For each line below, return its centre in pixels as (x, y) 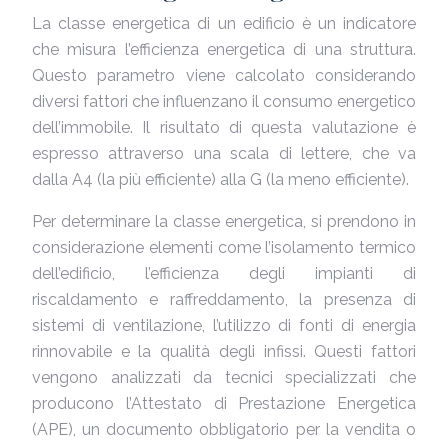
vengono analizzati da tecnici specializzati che (224, 377)
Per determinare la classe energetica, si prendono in (224, 221)
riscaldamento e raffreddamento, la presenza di (224, 299)
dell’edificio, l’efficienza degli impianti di (224, 273)
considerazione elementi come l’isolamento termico (224, 247)
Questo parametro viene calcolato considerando (224, 75)
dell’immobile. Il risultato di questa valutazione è (224, 127)
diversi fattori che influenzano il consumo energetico (224, 101)
